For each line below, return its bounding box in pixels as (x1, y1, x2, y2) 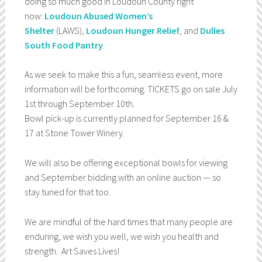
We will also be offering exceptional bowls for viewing (24, 156, 227, 168)
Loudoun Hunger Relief (85, 24, 180, 36)
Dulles (199, 24, 225, 36)
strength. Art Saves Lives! (24, 244, 119, 257)
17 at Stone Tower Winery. (24, 127, 125, 139)
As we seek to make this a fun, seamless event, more (24, 68, 223, 81)
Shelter (24, 24, 54, 36)
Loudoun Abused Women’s (44, 9, 153, 22)
